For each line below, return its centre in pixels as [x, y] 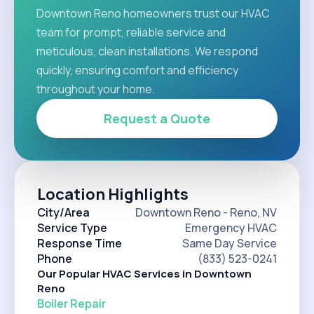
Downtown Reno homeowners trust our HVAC [153, 13]
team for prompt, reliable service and [131, 32]
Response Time [80, 243]
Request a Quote [157, 118]
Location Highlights [113, 194]
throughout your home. [96, 89]
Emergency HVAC [231, 228]
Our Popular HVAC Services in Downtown [144, 274]
